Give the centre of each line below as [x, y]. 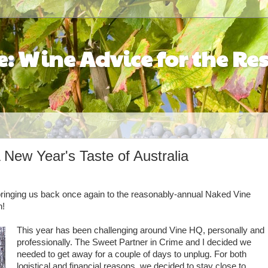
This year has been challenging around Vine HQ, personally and [140, 230]
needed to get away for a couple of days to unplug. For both [131, 254]
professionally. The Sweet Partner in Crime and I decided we [134, 242]
